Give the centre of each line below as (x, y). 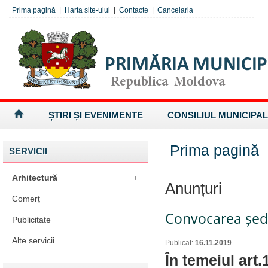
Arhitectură (35, 178)
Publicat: (180, 243)
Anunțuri (194, 188)
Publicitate (31, 220)
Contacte (134, 10)
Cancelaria (175, 10)
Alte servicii (33, 240)
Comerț (26, 199)
